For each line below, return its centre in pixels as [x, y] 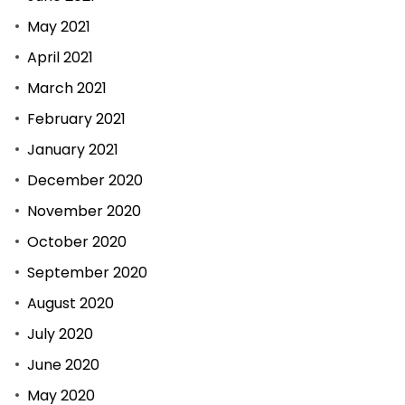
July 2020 [60, 334]
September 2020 [87, 272]
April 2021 [60, 57]
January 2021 [73, 149]
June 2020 [63, 364]
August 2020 [71, 303]
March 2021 [67, 88]
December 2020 [85, 180]
